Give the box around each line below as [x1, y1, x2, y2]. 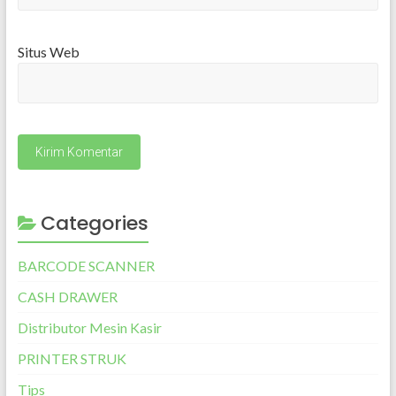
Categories [40, 209, 148, 237]
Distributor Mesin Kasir [17, 319, 162, 336]
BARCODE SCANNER [17, 257, 155, 274]
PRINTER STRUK [17, 350, 126, 367]
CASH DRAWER [17, 288, 118, 305]
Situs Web [17, 43, 80, 60]
